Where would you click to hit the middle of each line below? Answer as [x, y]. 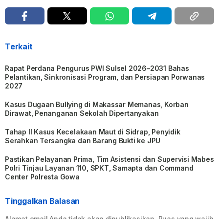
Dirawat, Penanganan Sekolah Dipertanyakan [82, 113]
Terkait [19, 47]
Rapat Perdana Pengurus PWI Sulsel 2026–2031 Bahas [97, 68]
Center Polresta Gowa [42, 177]
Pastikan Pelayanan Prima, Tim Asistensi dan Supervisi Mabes [109, 159]
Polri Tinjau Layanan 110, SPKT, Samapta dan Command [99, 168]
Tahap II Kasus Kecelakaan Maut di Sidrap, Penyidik [93, 132]
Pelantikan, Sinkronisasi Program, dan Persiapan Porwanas [105, 77]
